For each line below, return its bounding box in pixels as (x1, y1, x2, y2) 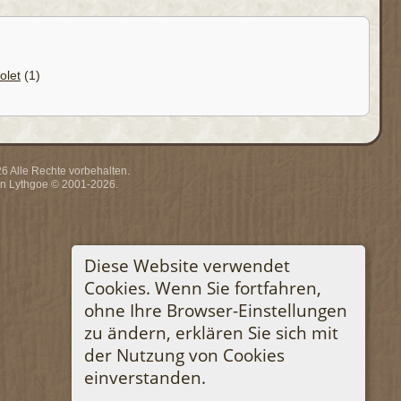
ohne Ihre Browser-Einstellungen (83, 298, 347, 321)
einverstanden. (83, 365, 206, 388)
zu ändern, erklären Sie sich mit (83, 320, 338, 344)
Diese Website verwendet (83, 253, 290, 277)
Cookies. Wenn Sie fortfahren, (83, 276, 321, 299)
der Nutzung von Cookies (83, 343, 285, 366)
